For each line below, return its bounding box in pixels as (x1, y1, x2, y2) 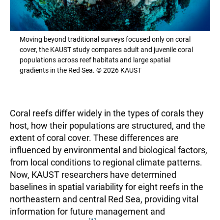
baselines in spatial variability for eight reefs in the (10, 182, 203, 192)
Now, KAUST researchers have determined (10, 169, 176, 180)
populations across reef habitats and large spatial (20, 56, 170, 64)
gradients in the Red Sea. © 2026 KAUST (20, 66, 141, 75)
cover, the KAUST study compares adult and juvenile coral (20, 46, 193, 54)
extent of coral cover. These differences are (10, 133, 179, 143)
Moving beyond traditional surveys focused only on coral (20, 35, 191, 44)
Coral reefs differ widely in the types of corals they (10, 108, 204, 119)
